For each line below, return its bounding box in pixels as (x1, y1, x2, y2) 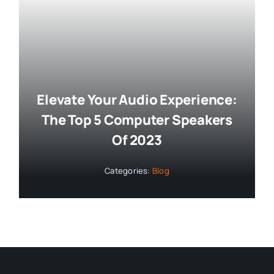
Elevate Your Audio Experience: (37, 90, 237, 109)
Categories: (105, 165, 152, 176)
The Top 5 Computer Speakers (41, 110, 233, 129)
